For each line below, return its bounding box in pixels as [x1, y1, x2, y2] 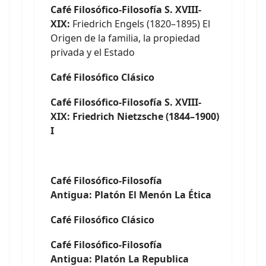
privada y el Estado [50, 46, 135, 59]
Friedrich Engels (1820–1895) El [70, 17, 210, 30]
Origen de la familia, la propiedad [50, 31, 200, 45]
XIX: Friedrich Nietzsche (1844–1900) [50, 110, 219, 123]
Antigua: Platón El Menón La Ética [50, 188, 211, 201]
